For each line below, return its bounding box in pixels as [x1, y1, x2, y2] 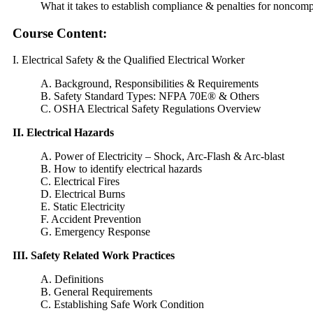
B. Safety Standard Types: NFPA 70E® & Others [41, 90, 259, 103]
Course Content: [13, 25, 107, 41]
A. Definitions [41, 273, 103, 286]
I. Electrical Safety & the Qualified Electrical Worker [13, 54, 245, 66]
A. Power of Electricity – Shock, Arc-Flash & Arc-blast [41, 150, 284, 163]
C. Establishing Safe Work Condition [41, 298, 204, 311]
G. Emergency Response [41, 226, 150, 238]
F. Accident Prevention [41, 213, 141, 226]
